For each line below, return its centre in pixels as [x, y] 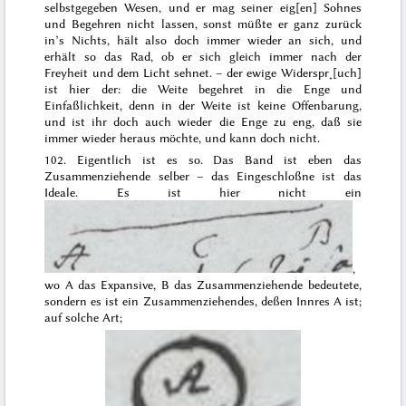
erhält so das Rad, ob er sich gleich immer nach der [203, 57]
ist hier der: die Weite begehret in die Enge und [203, 89]
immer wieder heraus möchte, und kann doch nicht [181, 138]
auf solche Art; [84, 317]
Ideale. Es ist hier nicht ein [203, 192]
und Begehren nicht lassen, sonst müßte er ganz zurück [203, 24]
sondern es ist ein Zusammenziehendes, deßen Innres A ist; [203, 300]
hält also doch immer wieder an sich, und [239, 40]
